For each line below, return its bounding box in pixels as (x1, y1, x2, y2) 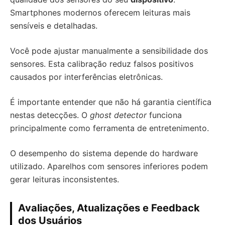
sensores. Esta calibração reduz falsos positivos (10, 59, 193, 69)
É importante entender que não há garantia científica (10, 97, 211, 107)
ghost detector (90, 110, 147, 121)
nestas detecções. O (10, 110, 90, 121)
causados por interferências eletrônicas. (10, 72, 163, 82)
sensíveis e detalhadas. (10, 21, 97, 31)
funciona (147, 110, 182, 121)
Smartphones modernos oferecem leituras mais (10, 8, 190, 18)
